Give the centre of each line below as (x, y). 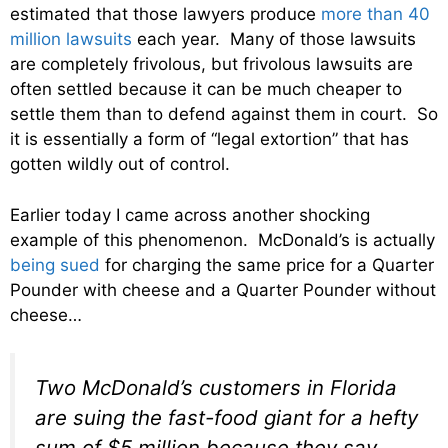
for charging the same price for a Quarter (267, 264)
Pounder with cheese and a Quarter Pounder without (223, 289)
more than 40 (375, 14)
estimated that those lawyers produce (165, 14)
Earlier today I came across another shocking (190, 214)
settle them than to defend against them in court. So (224, 114)
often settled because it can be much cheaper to (206, 89)
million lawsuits (71, 39)
